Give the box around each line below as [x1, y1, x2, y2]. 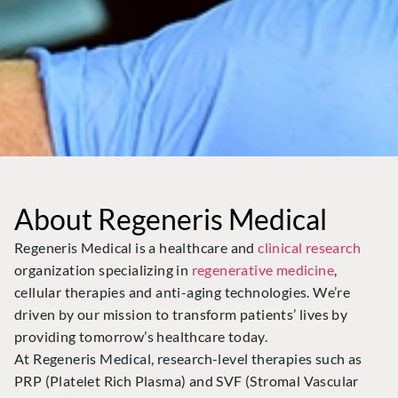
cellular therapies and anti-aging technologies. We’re [14, 283, 351, 300]
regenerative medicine [191, 260, 335, 278]
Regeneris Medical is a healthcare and [14, 238, 259, 256]
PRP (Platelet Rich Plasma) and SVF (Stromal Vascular [14, 371, 359, 389]
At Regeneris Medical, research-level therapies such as [14, 349, 362, 367]
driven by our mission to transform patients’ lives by [14, 305, 348, 322]
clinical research [258, 238, 362, 256]
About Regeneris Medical [14, 201, 327, 236]
